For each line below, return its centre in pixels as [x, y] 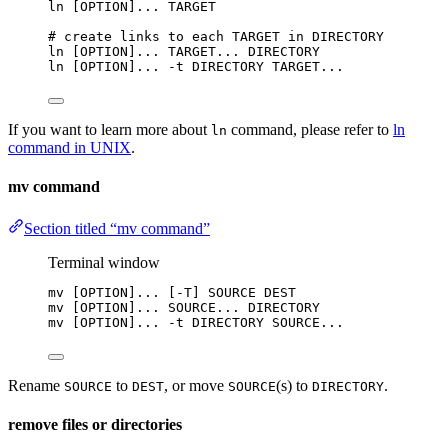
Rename [36, 385]
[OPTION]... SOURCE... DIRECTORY [192, 307]
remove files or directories [95, 424]
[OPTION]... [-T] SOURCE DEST [180, 292]
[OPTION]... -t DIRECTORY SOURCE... [204, 322]
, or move [196, 385]
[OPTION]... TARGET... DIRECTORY [192, 52]
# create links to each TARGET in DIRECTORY [216, 37]
